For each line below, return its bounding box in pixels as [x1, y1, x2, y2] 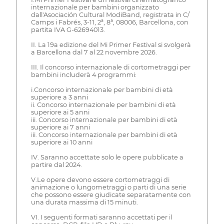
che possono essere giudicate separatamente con [30, 190, 191, 198]
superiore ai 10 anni [30, 138, 92, 146]
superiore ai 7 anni [30, 123, 90, 131]
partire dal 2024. [30, 160, 82, 168]
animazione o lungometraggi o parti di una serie [30, 183, 186, 191]
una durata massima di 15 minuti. [30, 198, 138, 206]
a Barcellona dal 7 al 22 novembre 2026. [30, 48, 157, 56]
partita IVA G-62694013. [30, 25, 105, 33]
